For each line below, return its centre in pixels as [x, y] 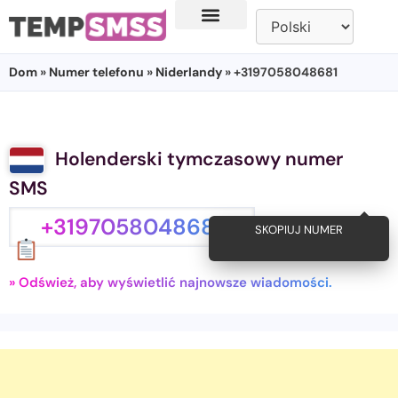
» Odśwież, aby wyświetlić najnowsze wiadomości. [171, 283]
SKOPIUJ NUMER [308, 229]
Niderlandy [189, 72]
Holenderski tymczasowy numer [199, 159]
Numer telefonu [96, 72]
